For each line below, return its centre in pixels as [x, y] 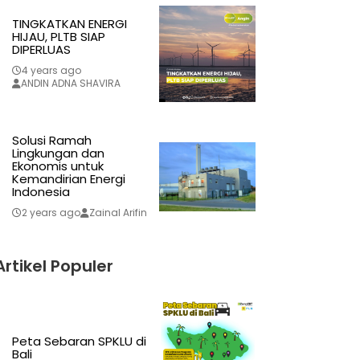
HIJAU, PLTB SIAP [58, 37]
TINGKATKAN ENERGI [69, 24]
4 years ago [51, 71]
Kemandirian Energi [68, 179]
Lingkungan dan [58, 153]
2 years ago [51, 213]
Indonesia [41, 192]
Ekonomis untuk [57, 166]
